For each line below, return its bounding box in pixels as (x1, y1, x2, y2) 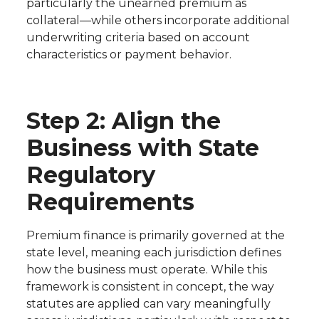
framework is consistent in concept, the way (26, 280, 274, 294)
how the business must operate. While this (26, 263, 267, 277)
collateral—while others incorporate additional (26, 14, 290, 28)
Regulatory (26, 161, 155, 189)
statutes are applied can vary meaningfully (26, 297, 271, 311)
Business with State (26, 134, 259, 162)
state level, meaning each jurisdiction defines (26, 246, 281, 260)
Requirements (26, 188, 194, 216)
